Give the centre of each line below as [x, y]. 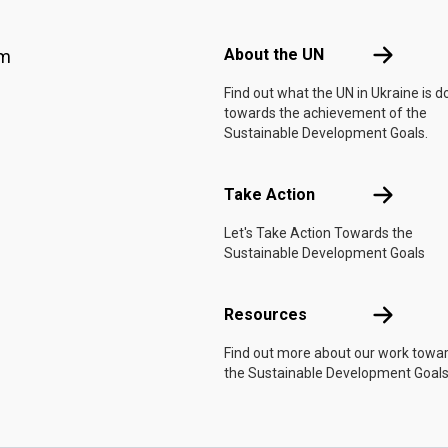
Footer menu [267, 13]
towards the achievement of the [325, 113]
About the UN [274, 54]
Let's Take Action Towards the [318, 233]
